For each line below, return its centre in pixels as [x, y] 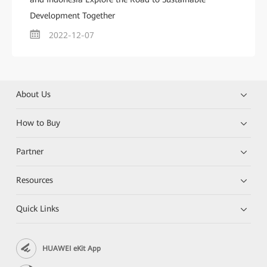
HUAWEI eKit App [72, 248]
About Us [34, 94]
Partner [30, 151]
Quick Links [38, 209]
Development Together [72, 15]
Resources [35, 180]
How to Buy [38, 123]
